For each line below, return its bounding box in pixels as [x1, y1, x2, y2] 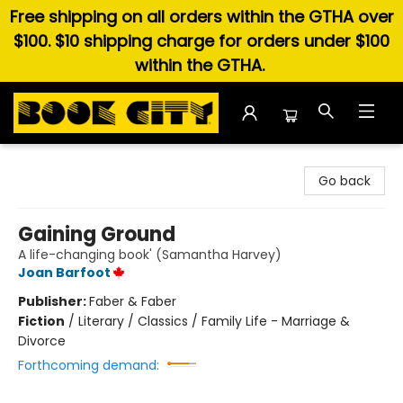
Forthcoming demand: [18, 356, 159, 374]
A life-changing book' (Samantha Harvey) [18, 246, 282, 264]
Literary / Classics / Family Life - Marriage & [78, 312, 350, 330]
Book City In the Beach [13, 152, 155, 170]
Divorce [18, 332, 66, 350]
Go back [318, 172, 371, 190]
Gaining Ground [18, 220, 175, 248]
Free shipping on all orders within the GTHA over [9, 5, 394, 28]
